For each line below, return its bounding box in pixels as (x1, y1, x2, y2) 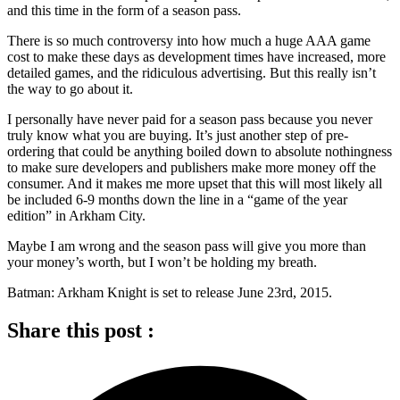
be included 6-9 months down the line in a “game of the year (7, 191, 347, 207)
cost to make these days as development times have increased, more (7, 48, 386, 64)
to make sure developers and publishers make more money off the (7, 159, 376, 175)
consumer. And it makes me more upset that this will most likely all (7, 175, 382, 191)
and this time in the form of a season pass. (7, 2, 241, 18)
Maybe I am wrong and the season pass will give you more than (7, 237, 366, 254)
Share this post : (7, 318, 154, 342)
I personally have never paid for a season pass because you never (7, 111, 372, 127)
